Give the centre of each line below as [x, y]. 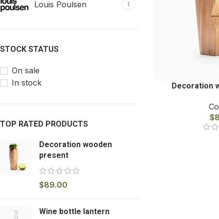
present [54, 155]
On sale [26, 70]
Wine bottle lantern [74, 211]
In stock [27, 83]
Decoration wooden [76, 144]
